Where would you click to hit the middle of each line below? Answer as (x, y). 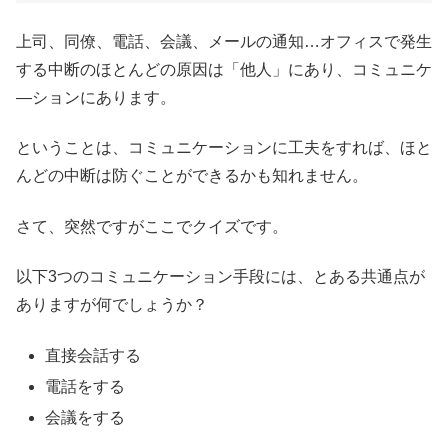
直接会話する (93, 355)
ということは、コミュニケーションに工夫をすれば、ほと (224, 148)
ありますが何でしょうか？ (112, 305)
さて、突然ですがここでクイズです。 (152, 226)
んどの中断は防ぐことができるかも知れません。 (192, 176)
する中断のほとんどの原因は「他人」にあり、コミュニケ (224, 69)
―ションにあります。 (96, 97)
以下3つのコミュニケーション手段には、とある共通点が (220, 277)
